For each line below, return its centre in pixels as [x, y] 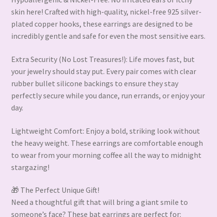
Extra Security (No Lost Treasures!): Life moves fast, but [103, 59]
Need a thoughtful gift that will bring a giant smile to [99, 202]
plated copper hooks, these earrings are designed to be [102, 24]
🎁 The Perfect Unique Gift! [55, 190]
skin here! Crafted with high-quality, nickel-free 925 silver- [106, 12]
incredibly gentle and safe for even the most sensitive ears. [108, 36]
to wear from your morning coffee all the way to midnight [106, 155]
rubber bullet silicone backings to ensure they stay [94, 84]
